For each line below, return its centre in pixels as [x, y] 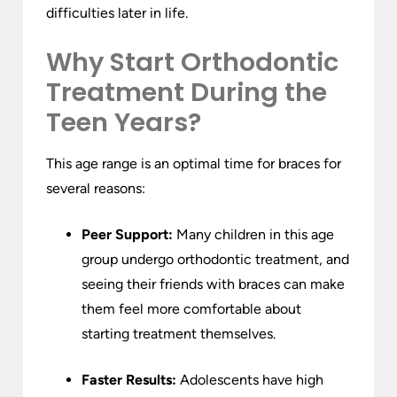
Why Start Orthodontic [192, 62]
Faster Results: [129, 380]
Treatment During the [187, 93]
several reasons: [96, 189]
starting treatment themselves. [179, 334]
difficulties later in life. [117, 13]
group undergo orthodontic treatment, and [215, 260]
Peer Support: [127, 235]
